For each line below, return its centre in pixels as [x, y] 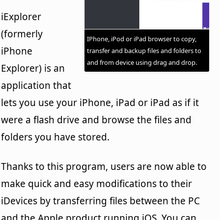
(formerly [22, 34]
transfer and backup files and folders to [144, 50]
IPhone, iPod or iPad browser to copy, [141, 39]
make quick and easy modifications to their [97, 183]
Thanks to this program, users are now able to [104, 166]
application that [36, 85]
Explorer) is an [33, 68]
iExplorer [21, 16]
